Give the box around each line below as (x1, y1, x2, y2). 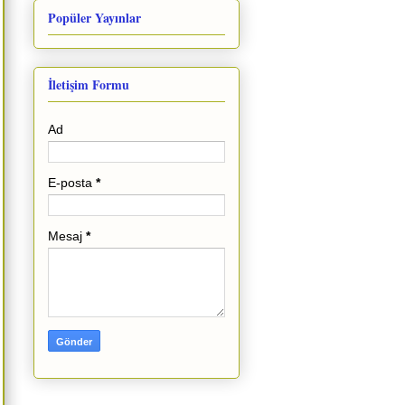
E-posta (48, 175, 96, 191)
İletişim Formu (48, 75, 129, 95)
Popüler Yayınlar (48, 7, 141, 27)
